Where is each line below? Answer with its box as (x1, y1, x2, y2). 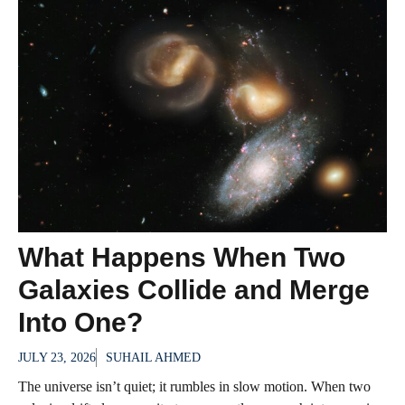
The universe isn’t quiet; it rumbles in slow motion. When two (18, 378, 371, 394)
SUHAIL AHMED (106, 350, 201, 364)
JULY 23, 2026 (18, 350, 96, 364)
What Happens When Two (18, 241, 345, 272)
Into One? (18, 306, 143, 337)
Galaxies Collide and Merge (18, 274, 370, 305)
